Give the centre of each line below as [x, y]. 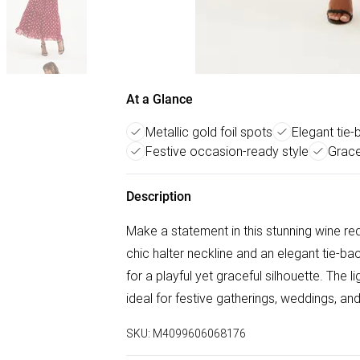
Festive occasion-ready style [227, 151]
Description [159, 196]
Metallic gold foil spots [209, 132]
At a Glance [160, 99]
